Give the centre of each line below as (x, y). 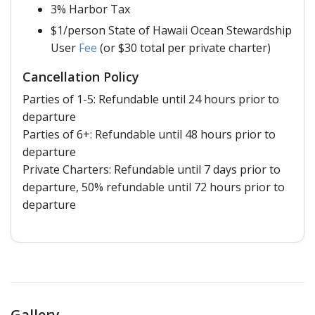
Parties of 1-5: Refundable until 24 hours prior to (151, 99)
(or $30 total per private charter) (184, 47)
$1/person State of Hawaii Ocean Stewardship (171, 30)
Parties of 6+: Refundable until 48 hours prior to (149, 134)
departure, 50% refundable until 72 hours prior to (154, 187)
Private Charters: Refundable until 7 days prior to (152, 169)
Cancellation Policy (81, 76)
